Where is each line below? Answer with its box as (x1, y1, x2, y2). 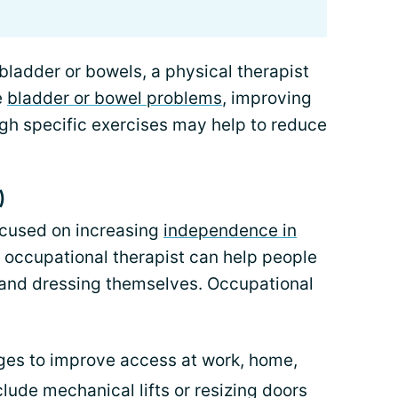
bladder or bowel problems (7, 88, 222, 108)
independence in (163, 220, 297, 241)
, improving (222, 88, 312, 108)
